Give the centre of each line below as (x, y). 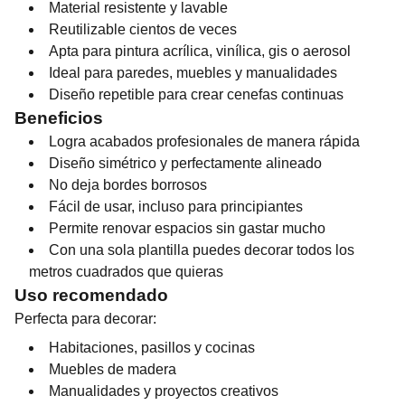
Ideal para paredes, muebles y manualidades (193, 73)
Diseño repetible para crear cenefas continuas (196, 94)
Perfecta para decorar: (85, 319)
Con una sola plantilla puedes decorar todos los (202, 250)
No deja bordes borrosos (128, 185)
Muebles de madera (113, 369)
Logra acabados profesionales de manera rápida (204, 141)
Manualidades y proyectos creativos (164, 391)
